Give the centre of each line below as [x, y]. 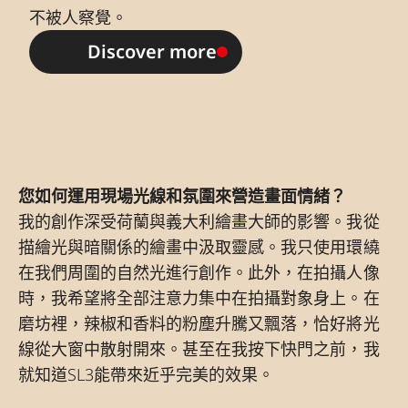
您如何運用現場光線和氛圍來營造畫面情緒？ [183, 196]
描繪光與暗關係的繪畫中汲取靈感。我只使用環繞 [199, 247]
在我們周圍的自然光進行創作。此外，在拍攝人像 [199, 273]
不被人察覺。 [79, 18]
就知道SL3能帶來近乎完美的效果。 [147, 375]
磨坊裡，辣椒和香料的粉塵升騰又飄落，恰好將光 [199, 324]
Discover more [152, 52]
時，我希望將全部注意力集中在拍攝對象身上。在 [199, 298]
